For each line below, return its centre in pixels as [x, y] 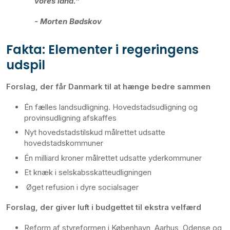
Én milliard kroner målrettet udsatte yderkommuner [113, 158]
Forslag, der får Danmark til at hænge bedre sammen [108, 86]
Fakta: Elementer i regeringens [102, 49]
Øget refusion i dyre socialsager [81, 187]
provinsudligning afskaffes [70, 118]
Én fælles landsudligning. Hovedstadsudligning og [111, 107]
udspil [26, 65]
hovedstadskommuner [64, 143]
